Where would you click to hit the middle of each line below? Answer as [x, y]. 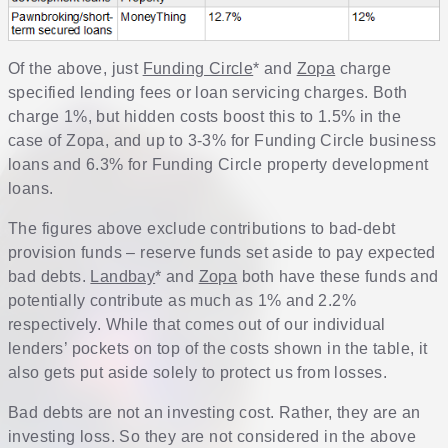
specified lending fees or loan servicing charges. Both [208, 93]
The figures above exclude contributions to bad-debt [202, 229]
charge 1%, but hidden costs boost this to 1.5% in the [205, 117]
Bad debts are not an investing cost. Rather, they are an [214, 413]
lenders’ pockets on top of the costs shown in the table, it [218, 349]
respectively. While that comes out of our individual [197, 325]
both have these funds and [338, 277]
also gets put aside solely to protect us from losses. [198, 373]
